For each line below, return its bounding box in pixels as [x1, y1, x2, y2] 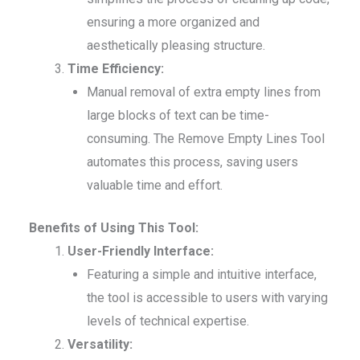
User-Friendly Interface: [67, 243, 214, 260]
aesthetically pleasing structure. [87, 38, 265, 54]
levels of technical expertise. [87, 313, 249, 329]
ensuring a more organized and [87, 14, 260, 31]
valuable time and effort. [87, 178, 223, 194]
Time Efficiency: [67, 61, 164, 77]
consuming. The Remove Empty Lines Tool [87, 131, 325, 147]
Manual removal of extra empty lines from [87, 84, 321, 100]
